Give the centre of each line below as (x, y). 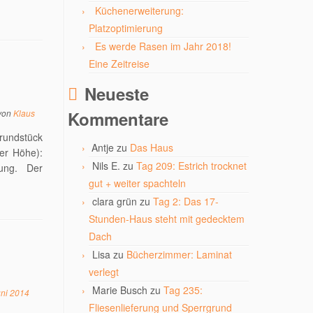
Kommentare (118, 119)
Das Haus (152, 147)
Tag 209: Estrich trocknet (191, 166)
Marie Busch (120, 290)
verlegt (104, 272)
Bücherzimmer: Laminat (179, 254)
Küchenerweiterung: (139, 10)
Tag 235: (183, 290)
